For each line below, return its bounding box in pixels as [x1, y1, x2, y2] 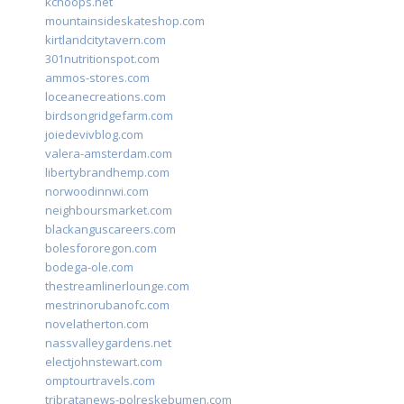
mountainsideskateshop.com [45, 13, 205, 30]
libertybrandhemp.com [45, 164, 170, 181]
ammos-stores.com [45, 69, 150, 87]
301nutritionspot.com [45, 50, 160, 68]
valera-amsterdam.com [45, 145, 172, 162]
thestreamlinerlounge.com [45, 278, 189, 295]
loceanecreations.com [45, 88, 166, 106]
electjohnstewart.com [45, 353, 162, 371]
